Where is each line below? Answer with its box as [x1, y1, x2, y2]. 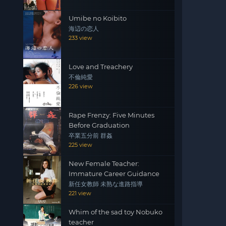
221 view [69, 190, 91, 197]
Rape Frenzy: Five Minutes [69, 111, 154, 119]
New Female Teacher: [69, 159, 139, 167]
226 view [69, 83, 93, 90]
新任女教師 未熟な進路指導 [69, 181, 143, 188]
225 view [69, 141, 92, 148]
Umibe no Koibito [69, 14, 127, 22]
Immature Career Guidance [69, 169, 159, 178]
